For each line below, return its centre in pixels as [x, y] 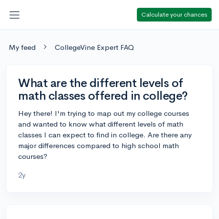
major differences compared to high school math [99, 145]
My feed [22, 47]
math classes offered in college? [103, 96]
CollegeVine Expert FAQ [94, 47]
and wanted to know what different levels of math [101, 124]
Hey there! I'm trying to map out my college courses [104, 113]
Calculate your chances [174, 14]
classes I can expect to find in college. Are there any [105, 134]
